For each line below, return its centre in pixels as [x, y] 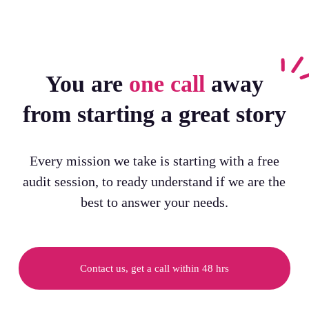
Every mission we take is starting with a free [154, 161]
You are [87, 84]
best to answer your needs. [154, 202]
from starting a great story [154, 114]
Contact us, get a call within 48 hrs [154, 269]
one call [167, 84]
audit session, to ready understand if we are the [154, 182]
